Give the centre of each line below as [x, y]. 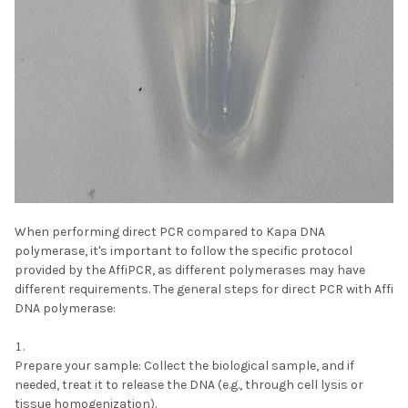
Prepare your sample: [78, 365]
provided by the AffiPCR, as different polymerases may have [190, 270]
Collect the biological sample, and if [248, 365]
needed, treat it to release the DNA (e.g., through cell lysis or [189, 384]
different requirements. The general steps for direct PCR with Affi [204, 289]
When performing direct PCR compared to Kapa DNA [170, 231]
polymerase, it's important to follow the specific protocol [184, 250]
